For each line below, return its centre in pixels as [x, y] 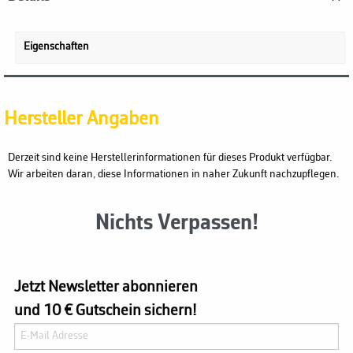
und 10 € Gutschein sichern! [106, 311]
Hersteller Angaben [82, 120]
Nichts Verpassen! [176, 224]
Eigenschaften [56, 47]
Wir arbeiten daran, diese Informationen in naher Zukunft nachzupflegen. [173, 175]
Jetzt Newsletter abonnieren [106, 287]
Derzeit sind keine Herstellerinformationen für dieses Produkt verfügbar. [170, 158]
